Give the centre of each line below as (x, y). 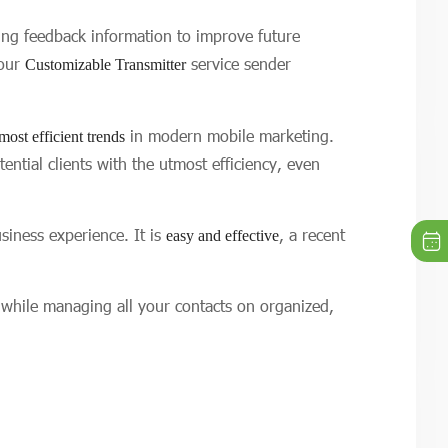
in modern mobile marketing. (232, 135)
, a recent (312, 234)
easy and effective (222, 235)
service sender (238, 63)
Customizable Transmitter (105, 64)
